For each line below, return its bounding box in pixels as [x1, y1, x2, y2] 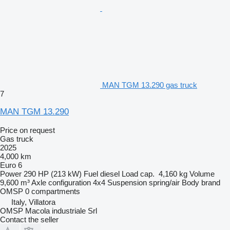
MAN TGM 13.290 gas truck [102, 80, 197, 89]
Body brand [182, 178, 220, 187]
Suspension [107, 178, 147, 187]
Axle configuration [31, 178, 91, 187]
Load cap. [122, 169, 155, 178]
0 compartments [25, 186, 80, 196]
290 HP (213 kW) [24, 169, 82, 178]
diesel [100, 169, 120, 178]
